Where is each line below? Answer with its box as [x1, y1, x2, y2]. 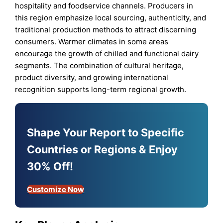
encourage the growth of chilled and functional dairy [15, 48, 199, 58]
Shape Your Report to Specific [27, 125, 185, 139]
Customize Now [27, 184, 85, 194]
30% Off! [27, 159, 74, 173]
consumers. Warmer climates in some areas [15, 36, 169, 46]
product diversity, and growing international [15, 72, 169, 82]
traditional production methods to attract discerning [15, 24, 197, 34]
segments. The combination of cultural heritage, [15, 60, 184, 70]
